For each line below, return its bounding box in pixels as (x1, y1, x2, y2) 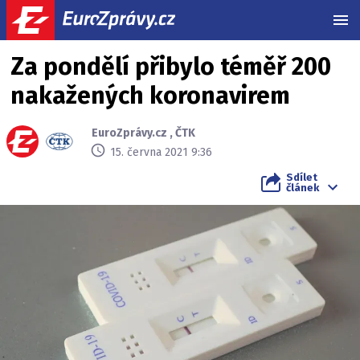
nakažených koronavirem (10, 81, 290, 110)
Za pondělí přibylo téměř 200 (10, 52, 331, 81)
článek (286, 182, 319, 194)
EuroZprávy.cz (92, 126, 167, 140)
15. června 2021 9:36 (110, 145, 212, 159)
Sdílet (286, 171, 317, 183)
